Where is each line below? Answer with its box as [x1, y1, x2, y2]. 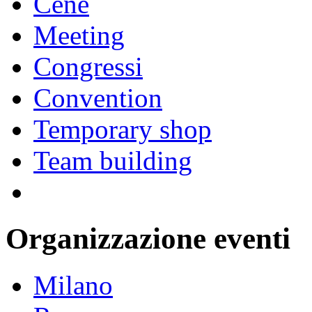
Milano [33, 270, 113, 300]
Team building [33, 146, 192, 175]
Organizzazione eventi [6, 221, 290, 255]
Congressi [33, 52, 143, 81]
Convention [33, 83, 162, 113]
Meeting [33, 20, 125, 50]
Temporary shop [33, 114, 212, 144]
